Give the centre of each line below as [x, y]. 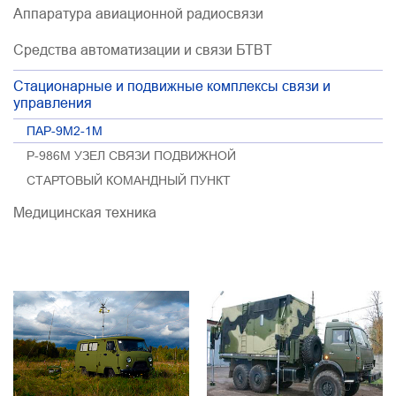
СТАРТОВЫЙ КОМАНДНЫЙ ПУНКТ [129, 180]
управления [53, 103]
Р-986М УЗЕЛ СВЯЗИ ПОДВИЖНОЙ [131, 156]
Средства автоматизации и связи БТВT [143, 49]
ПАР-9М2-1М [65, 131]
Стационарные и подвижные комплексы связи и [172, 86]
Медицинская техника [85, 212]
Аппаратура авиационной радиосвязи [138, 13]
